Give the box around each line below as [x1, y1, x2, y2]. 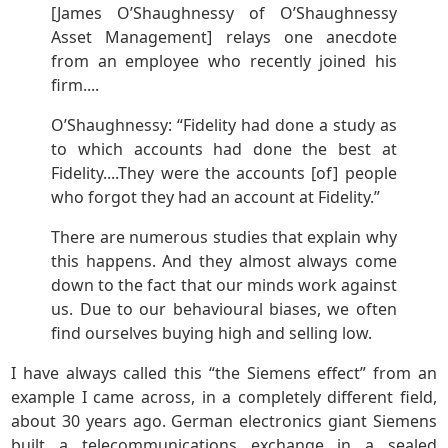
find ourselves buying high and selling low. [51, 322, 373, 345]
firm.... [51, 74, 100, 97]
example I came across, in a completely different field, [11, 386, 437, 409]
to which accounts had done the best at [51, 138, 397, 161]
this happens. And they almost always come [51, 250, 397, 273]
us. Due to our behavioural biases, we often [51, 298, 397, 321]
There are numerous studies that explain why [51, 226, 397, 249]
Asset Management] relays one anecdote [51, 26, 397, 49]
